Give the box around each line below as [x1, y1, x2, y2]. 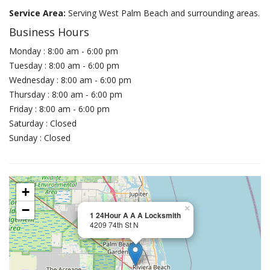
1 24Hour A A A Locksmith [90, 210, 181, 221]
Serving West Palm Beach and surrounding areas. [68, 7, 260, 19]
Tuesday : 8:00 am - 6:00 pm [9, 60, 119, 71]
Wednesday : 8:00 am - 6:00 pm [9, 74, 131, 86]
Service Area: [9, 7, 68, 19]
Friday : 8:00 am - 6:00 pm [9, 103, 110, 115]
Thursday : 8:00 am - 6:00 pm [9, 89, 122, 100]
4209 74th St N [90, 219, 139, 230]
